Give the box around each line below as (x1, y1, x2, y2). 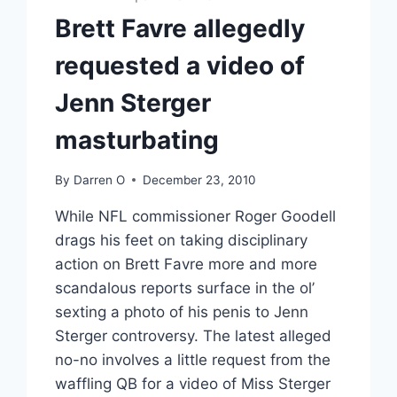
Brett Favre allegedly (55, 13, 306, 44)
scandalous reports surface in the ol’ (55, 278, 315, 297)
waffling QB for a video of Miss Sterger (55, 374, 331, 393)
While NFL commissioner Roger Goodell (55, 206, 337, 225)
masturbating (55, 125, 220, 156)
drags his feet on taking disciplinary (55, 230, 308, 249)
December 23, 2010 (142, 172, 256, 187)
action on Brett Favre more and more (55, 254, 318, 273)
